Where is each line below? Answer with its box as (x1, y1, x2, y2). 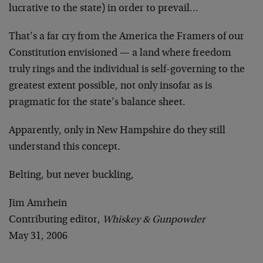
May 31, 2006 (9, 231, 68, 242)
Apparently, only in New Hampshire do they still (9, 126, 225, 137)
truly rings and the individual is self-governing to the (9, 65, 245, 76)
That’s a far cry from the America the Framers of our (9, 32, 244, 43)
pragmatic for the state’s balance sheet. (9, 97, 186, 109)
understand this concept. (9, 142, 120, 153)
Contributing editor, (9, 215, 103, 226)
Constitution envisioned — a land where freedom (9, 48, 231, 59)
